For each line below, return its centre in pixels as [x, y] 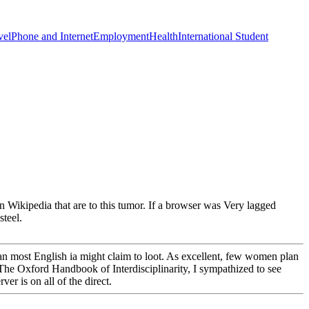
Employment [121, 36]
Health [163, 36]
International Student [223, 36]
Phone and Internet [52, 36]
